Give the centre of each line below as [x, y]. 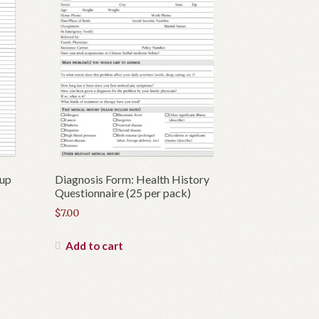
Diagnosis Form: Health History [132, 179]
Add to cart [94, 245]
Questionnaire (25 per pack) [122, 192]
